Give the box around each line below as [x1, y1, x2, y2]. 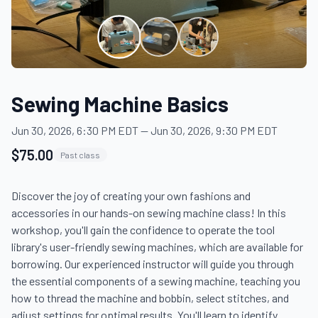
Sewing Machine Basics [11, 91, 229, 116]
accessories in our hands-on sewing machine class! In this [11, 206, 286, 219]
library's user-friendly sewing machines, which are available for [11, 240, 303, 253]
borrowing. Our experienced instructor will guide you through [11, 257, 294, 270]
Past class [60, 150, 100, 160]
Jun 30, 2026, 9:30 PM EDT [150, 124, 278, 137]
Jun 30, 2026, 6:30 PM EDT [11, 124, 138, 137]
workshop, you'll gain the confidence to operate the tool [11, 223, 275, 236]
